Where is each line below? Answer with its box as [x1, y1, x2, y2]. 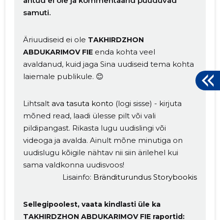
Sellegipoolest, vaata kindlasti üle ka [23, 199, 161, 209]
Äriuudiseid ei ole [23, 34, 88, 44]
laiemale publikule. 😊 [23, 71, 104, 81]
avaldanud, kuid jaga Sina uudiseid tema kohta [23, 59, 194, 69]
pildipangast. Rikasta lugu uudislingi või [23, 123, 166, 133]
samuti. [23, 7, 51, 17]
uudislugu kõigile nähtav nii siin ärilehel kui [23, 147, 179, 157]
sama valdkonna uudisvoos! [23, 160, 125, 169]
